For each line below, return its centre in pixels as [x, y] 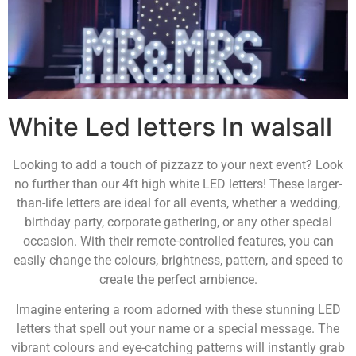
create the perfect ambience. [178, 279]
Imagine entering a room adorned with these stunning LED [178, 309]
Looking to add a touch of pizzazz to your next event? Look [178, 164]
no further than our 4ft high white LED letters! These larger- [178, 184]
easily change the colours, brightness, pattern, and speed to [178, 260]
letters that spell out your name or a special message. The [178, 328]
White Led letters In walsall [170, 126]
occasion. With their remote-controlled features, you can [178, 241]
